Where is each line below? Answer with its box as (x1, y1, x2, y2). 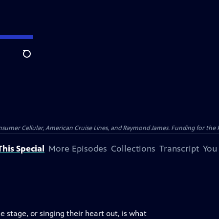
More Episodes (48, 143, 107, 154)
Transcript (159, 143, 199, 154)
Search (22, 54, 46, 64)
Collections (111, 143, 155, 154)
